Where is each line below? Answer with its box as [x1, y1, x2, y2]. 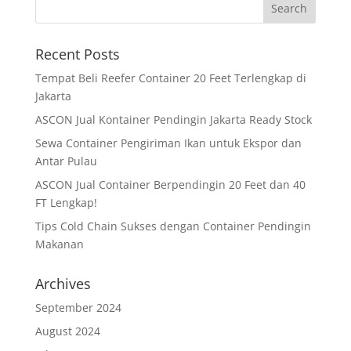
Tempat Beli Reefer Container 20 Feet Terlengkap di [34, 71, 306, 85]
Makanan [34, 237, 84, 251]
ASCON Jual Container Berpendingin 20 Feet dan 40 [34, 177, 306, 192]
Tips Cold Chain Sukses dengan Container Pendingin [34, 219, 311, 233]
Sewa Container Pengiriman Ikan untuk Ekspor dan [34, 136, 302, 150]
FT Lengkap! [34, 195, 97, 210]
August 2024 [34, 324, 100, 338]
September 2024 [34, 300, 121, 315]
